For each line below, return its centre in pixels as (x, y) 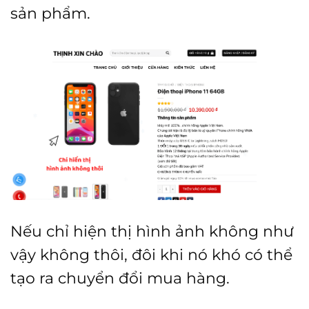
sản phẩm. (50, 13)
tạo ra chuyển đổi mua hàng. (120, 278)
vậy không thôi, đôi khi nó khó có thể (151, 255)
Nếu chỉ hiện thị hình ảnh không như (152, 231)
